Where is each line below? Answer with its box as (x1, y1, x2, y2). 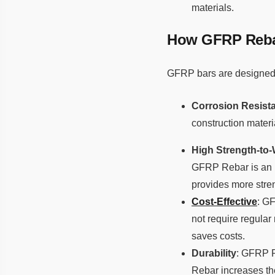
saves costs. (192, 230, 245, 241)
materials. (192, 2, 234, 13)
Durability (192, 247, 236, 258)
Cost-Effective (192, 196, 257, 207)
